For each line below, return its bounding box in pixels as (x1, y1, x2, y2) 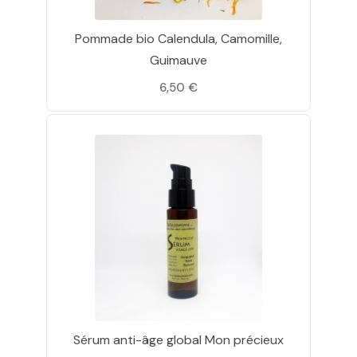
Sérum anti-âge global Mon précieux (73, 331, 284, 349)
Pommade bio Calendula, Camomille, (74, 29, 282, 47)
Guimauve (149, 51, 207, 69)
